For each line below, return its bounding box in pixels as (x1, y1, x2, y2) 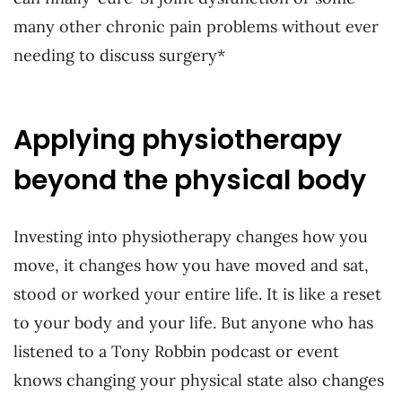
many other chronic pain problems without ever (13, 16, 379, 38)
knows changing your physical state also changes (13, 369, 384, 390)
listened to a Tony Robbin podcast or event (13, 340, 339, 362)
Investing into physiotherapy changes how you (13, 225, 368, 247)
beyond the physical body (13, 161, 366, 199)
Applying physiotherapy (13, 120, 342, 159)
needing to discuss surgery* (13, 45, 225, 66)
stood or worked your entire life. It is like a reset (13, 283, 381, 304)
